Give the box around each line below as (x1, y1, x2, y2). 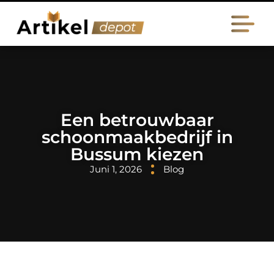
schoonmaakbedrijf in (41, 127, 233, 147)
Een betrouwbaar (60, 109, 214, 130)
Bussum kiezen (70, 144, 204, 165)
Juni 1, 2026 (90, 163, 142, 175)
